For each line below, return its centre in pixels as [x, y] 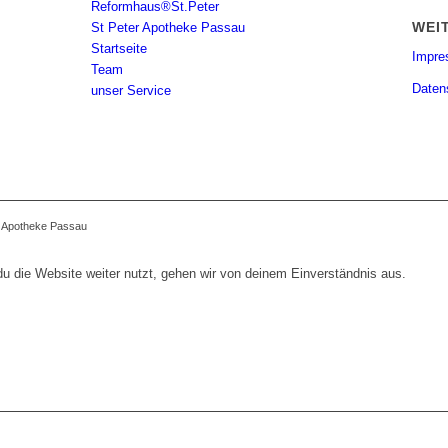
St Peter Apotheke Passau [167, 28]
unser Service [130, 91]
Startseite [118, 49]
